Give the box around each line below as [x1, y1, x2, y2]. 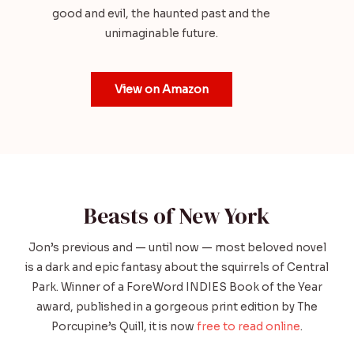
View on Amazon [114, 82, 209, 97]
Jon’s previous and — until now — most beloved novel [28, 241, 326, 255]
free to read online [197, 320, 300, 334]
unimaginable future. [104, 27, 218, 41]
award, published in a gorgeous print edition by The [36, 300, 318, 314]
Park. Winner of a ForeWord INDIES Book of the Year [32, 281, 322, 295]
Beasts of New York [84, 201, 270, 232]
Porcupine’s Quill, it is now [51, 320, 197, 334]
